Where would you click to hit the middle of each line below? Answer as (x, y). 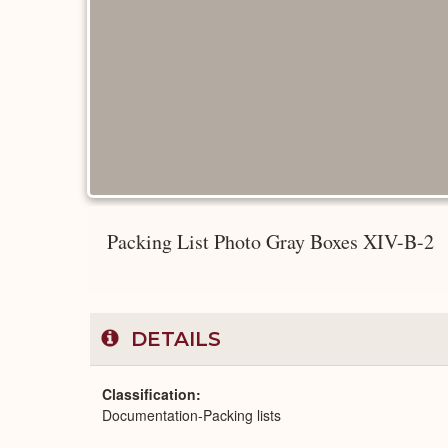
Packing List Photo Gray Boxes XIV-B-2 (270, 241)
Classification (149, 394)
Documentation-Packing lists (191, 415)
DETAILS (173, 339)
